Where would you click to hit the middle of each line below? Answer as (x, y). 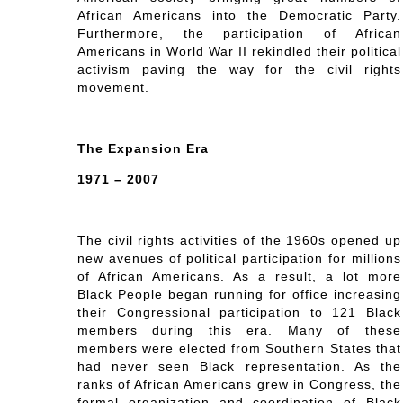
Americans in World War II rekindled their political (239, 52)
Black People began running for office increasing (239, 295)
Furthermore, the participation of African (239, 34)
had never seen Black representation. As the (239, 367)
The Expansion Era (143, 149)
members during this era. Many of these (239, 331)
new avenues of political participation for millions (239, 259)
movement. (113, 88)
